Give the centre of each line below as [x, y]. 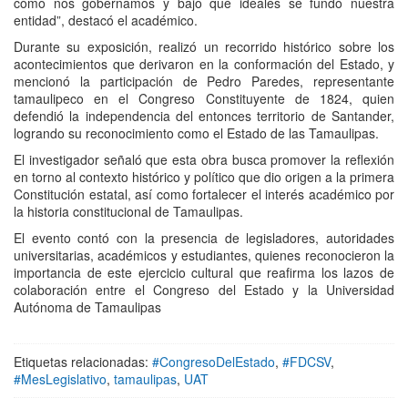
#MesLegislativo [60, 379]
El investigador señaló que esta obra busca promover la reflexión [204, 160]
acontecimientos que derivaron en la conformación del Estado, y [204, 64]
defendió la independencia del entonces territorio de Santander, [204, 116]
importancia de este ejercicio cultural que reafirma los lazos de [204, 273]
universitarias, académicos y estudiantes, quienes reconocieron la [204, 255]
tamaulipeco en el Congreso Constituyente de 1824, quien [204, 99]
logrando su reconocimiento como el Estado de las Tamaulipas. [196, 133]
